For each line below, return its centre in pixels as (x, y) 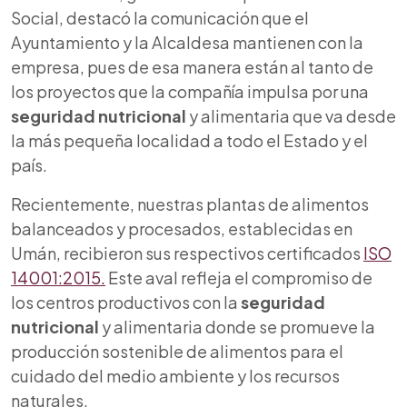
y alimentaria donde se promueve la (237, 327)
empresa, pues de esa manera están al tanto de (192, 67)
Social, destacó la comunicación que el (160, 18)
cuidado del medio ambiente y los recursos (175, 376)
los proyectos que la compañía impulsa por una (190, 92)
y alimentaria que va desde (291, 116)
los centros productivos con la (126, 303)
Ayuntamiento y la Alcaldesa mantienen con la (187, 43)
